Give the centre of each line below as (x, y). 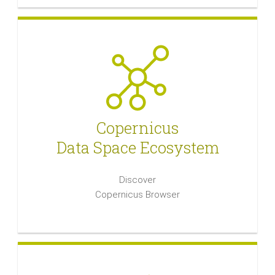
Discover (137, 180)
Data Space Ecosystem (137, 147)
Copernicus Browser (137, 195)
